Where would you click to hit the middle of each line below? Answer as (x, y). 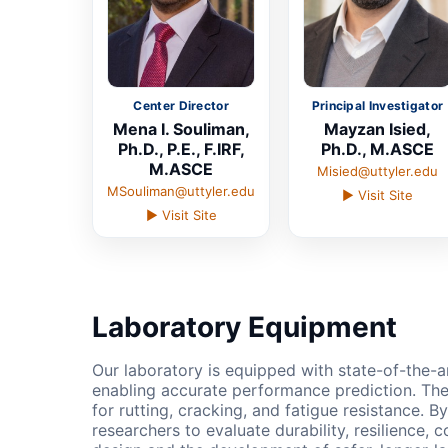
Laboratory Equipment (244, 327)
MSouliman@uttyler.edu (181, 191)
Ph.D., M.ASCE (377, 149)
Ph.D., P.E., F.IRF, (181, 149)
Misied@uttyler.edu (377, 171)
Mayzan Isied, (377, 129)
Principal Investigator (377, 106)
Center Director (181, 106)
